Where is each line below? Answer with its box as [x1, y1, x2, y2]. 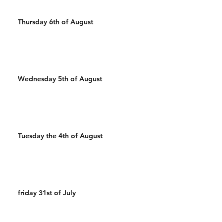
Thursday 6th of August [18, 17, 93, 26]
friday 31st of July [18, 188, 76, 197]
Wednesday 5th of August [18, 74, 102, 83]
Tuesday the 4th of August [18, 131, 103, 140]
